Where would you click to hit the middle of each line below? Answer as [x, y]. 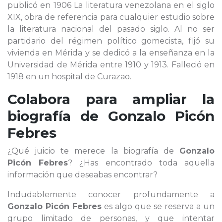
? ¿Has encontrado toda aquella [141, 163]
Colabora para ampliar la [111, 99]
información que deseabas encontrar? [83, 175]
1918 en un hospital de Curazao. [69, 77]
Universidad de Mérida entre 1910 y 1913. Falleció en [111, 65]
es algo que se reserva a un [158, 206]
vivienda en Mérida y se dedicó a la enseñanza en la [111, 53]
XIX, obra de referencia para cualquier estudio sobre [111, 17]
